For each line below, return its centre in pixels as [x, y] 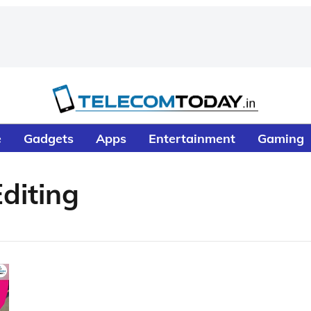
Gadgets [49, 138]
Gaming [281, 138]
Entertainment [192, 138]
